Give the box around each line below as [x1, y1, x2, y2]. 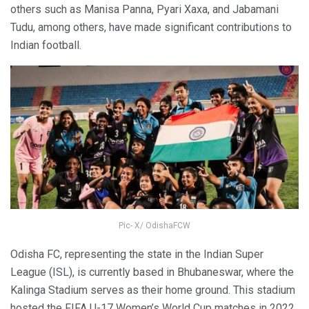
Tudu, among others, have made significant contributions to [10, 20, 292, 34]
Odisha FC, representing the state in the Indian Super [10, 248, 263, 261]
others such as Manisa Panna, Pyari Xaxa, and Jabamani [10, 2, 279, 16]
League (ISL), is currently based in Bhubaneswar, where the [10, 266, 294, 279]
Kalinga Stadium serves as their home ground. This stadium [10, 283, 295, 297]
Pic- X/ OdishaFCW [119, 221, 190, 231]
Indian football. [10, 38, 81, 52]
